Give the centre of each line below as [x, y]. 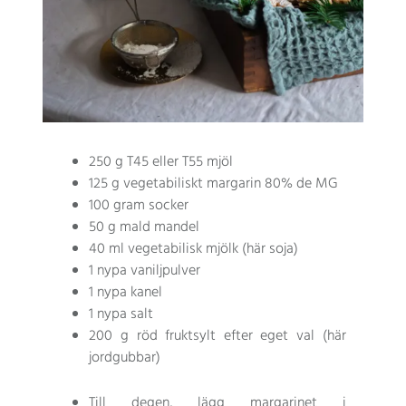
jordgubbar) [125, 358]
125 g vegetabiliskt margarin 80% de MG [214, 184]
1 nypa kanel [126, 293]
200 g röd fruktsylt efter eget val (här [217, 337]
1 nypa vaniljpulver [145, 271]
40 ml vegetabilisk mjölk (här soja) [194, 250]
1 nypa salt [121, 315]
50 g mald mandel [145, 228]
